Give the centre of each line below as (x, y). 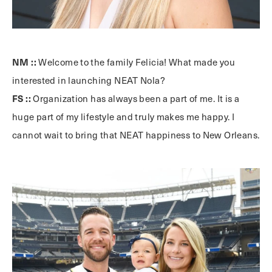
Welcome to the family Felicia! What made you (136, 62)
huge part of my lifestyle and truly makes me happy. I (124, 117)
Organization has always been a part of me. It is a (136, 98)
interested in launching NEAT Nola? (89, 80)
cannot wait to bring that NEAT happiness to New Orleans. (136, 135)
